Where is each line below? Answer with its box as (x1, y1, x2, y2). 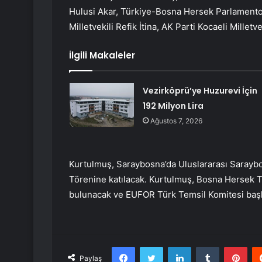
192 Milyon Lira (142, 100, 204, 112)
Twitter (163, 242, 188, 251)
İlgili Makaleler (69, 49, 135, 62)
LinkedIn (191, 242, 221, 251)
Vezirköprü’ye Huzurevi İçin (142, 85, 257, 97)
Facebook (135, 242, 170, 251)
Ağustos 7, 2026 (150, 116, 202, 126)
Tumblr (219, 242, 243, 251)
